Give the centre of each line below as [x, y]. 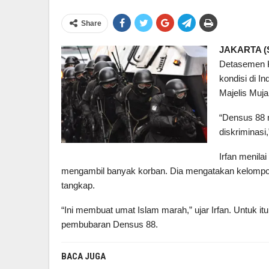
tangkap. [78, 185]
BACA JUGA [83, 256]
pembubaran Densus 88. [110, 224]
